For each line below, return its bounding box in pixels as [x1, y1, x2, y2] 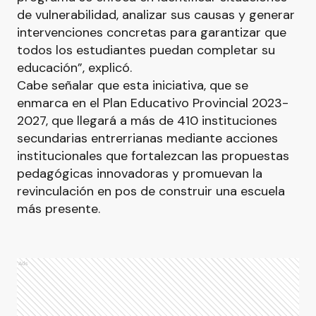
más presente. [17, 200, 100, 217]
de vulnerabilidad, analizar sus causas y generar [17, 6, 295, 23]
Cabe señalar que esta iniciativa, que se [17, 77, 248, 94]
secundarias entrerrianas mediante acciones [17, 130, 278, 147]
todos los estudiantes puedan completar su [17, 42, 275, 59]
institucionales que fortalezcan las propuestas [17, 147, 289, 164]
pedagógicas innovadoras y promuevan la [17, 165, 262, 182]
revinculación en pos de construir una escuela [17, 183, 285, 200]
